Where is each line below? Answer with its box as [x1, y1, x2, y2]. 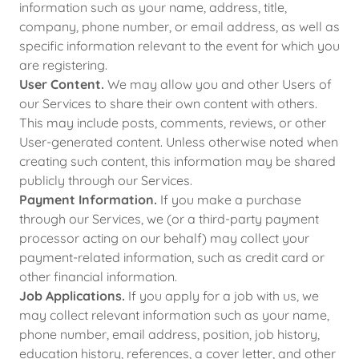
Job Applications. [19, 288, 125, 304]
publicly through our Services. [19, 172, 192, 188]
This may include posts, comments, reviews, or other [19, 115, 326, 131]
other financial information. [19, 268, 177, 284]
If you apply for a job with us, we [125, 288, 319, 304]
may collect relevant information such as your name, [19, 307, 329, 323]
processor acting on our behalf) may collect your [19, 230, 309, 246]
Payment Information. [19, 192, 157, 208]
